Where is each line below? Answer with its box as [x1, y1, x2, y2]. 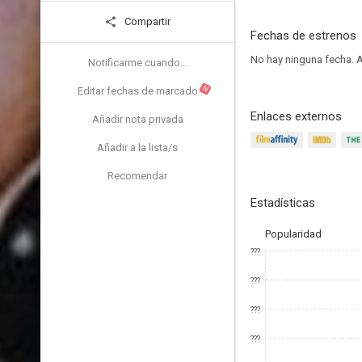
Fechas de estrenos [250, 28, 356, 43]
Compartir [122, 15, 170, 27]
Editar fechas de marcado [77, 85, 198, 97]
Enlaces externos [250, 109, 342, 124]
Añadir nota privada [91, 113, 183, 125]
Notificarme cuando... [87, 57, 187, 69]
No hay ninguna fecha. [250, 53, 356, 65]
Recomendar [107, 170, 167, 182]
